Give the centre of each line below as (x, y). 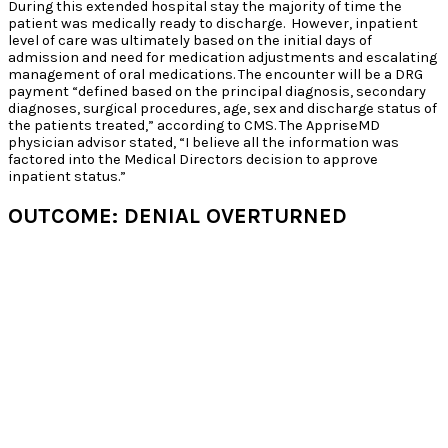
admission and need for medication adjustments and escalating (222, 58)
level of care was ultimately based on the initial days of (190, 41)
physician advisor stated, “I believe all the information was (203, 143)
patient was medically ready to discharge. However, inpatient (213, 24)
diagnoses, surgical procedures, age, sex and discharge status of (222, 109)
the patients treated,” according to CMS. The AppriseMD (194, 126)
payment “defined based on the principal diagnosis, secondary (217, 92)
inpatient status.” (67, 177)
